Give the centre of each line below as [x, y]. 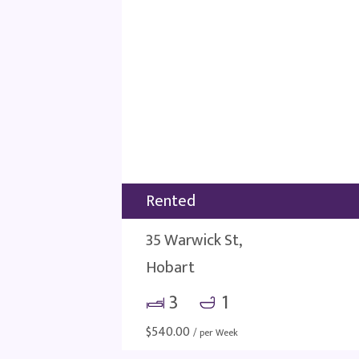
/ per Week [216, 333]
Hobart [170, 268]
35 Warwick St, [194, 240]
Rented [171, 201]
